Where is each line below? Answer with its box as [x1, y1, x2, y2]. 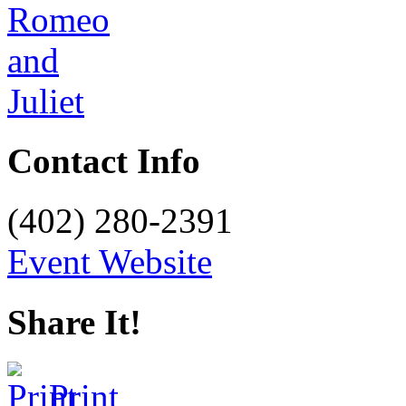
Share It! [7, 302, 141, 342]
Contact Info [7, 141, 200, 181]
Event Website [7, 242, 212, 282]
